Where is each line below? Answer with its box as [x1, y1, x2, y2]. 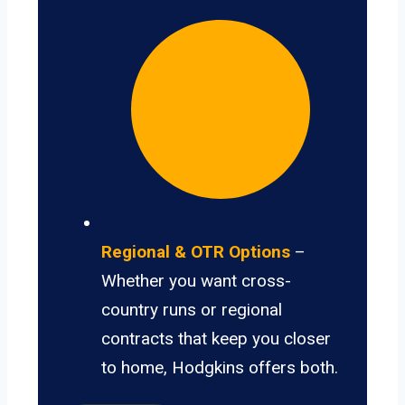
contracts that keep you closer [101, 328, 331, 350]
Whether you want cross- [101, 270, 291, 292]
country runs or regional [101, 299, 282, 321]
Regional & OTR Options [101, 241, 290, 263]
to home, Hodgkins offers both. [101, 357, 338, 379]
